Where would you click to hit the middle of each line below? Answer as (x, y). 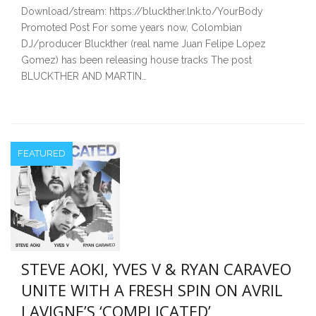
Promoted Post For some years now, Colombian (132, 28)
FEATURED (42, 154)
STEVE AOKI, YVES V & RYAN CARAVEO (156, 268)
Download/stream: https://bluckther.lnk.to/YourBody (142, 12)
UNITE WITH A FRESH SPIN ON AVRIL (152, 290)
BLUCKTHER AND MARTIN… (84, 77)
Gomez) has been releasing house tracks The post (136, 60)
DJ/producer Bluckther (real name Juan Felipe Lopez (144, 44)
